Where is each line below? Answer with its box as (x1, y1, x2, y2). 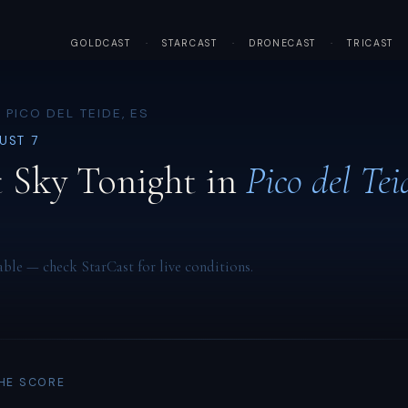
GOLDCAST (71, 37, 131, 50)
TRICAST (347, 37, 394, 50)
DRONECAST (248, 37, 317, 50)
